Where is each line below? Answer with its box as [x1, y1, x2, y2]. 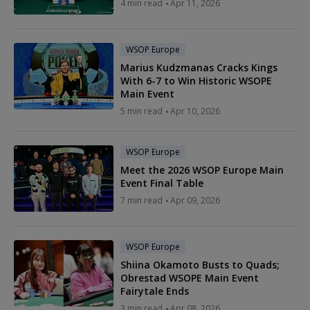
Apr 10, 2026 [170, 104, 220, 117]
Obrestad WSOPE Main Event [120, 271, 259, 284]
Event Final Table [120, 176, 203, 190]
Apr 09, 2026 [170, 194, 220, 206]
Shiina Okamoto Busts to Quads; [120, 257, 280, 271]
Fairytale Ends [120, 284, 189, 298]
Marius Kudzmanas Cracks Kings [120, 60, 277, 74]
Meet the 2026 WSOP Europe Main [120, 163, 284, 176]
